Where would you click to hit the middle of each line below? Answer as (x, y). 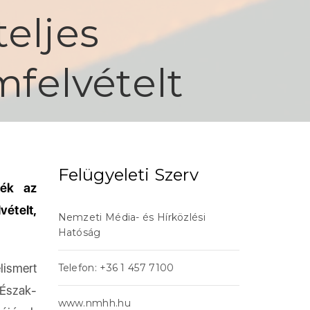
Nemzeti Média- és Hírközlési (131, 217)
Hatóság (79, 232)
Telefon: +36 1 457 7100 (116, 268)
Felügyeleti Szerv (128, 175)
